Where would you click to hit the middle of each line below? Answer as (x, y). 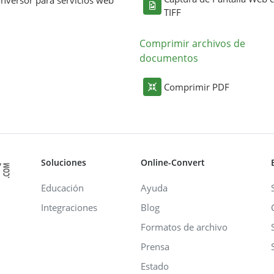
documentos (169, 58)
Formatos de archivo (184, 227)
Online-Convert (173, 162)
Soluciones (64, 162)
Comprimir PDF (197, 87)
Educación (62, 187)
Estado (155, 266)
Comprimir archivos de (192, 43)
